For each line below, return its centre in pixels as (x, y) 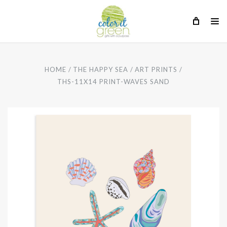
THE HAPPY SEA (100, 69)
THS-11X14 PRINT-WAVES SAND (113, 82)
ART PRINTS (156, 69)
